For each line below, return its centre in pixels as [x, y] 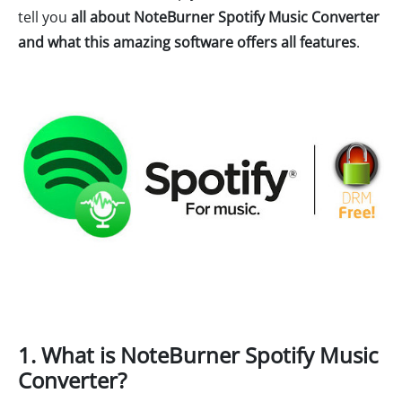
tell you [44, 17]
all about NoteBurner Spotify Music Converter [225, 17]
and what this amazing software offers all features [187, 42]
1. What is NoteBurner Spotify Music [198, 354]
